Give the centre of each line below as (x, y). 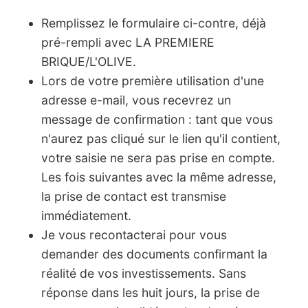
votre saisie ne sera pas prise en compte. (158, 158)
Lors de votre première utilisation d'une (153, 81)
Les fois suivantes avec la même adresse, (159, 177)
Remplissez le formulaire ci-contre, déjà (154, 23)
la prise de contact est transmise (134, 196)
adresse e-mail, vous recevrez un (136, 100)
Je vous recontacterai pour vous (134, 235)
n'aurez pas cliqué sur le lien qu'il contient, (161, 139)
